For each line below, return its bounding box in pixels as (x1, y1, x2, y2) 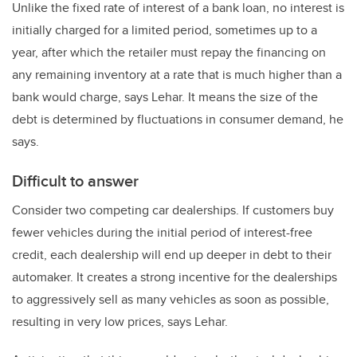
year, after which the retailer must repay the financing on (12, 42, 326, 61)
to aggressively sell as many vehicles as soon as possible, (12, 289, 329, 308)
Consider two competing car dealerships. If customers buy (12, 200, 334, 219)
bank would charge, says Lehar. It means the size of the (12, 87, 318, 106)
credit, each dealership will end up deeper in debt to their (12, 245, 331, 264)
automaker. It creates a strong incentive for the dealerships (12, 267, 337, 286)
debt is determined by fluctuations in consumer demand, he (12, 109, 343, 128)
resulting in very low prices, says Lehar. (12, 312, 228, 331)
